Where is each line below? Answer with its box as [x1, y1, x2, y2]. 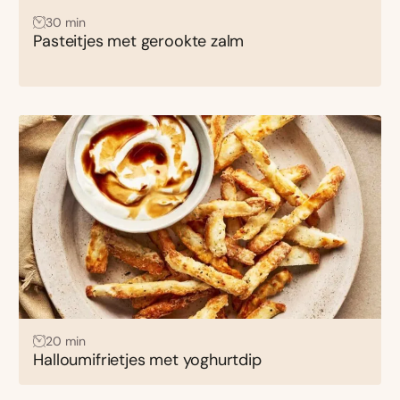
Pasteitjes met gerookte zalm [33, 29, 245, 52]
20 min [46, 332, 86, 349]
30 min [46, 13, 86, 30]
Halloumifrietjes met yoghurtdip [33, 348, 262, 371]
